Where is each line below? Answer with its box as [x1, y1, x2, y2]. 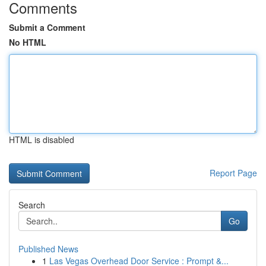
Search [18, 199, 45, 211]
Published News [18, 243, 78, 255]
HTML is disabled [9, 134, 74, 145]
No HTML [9, 36, 46, 48]
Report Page [210, 167, 257, 179]
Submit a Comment [9, 21, 85, 33]
